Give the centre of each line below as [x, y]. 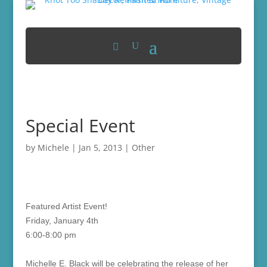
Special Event [80, 125]
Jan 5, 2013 [100, 148]
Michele [53, 148]
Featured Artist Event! [66, 206]
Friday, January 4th [62, 221]
